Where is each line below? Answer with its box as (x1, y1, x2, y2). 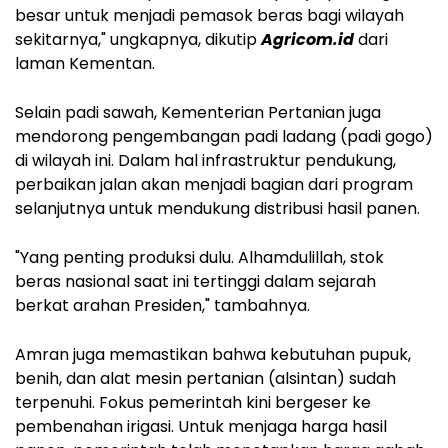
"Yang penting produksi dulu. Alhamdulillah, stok (15, 245, 384, 269)
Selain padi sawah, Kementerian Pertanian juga (15, 100, 381, 124)
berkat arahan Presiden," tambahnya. (15, 293, 310, 317)
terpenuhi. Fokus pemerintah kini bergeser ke (15, 390, 371, 414)
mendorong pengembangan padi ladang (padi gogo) (15, 124, 433, 148)
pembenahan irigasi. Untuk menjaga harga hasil (15, 414, 387, 438)
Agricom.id (261, 27, 358, 51)
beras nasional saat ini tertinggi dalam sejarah (15, 269, 376, 293)
